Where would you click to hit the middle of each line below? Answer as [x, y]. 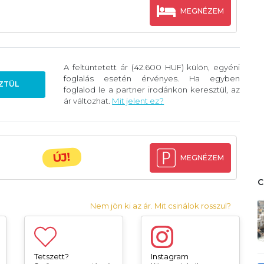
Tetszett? [51, 256]
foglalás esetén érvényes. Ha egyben [152, 79]
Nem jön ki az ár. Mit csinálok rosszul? [161, 205]
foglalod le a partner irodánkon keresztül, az [152, 90]
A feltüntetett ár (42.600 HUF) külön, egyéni [152, 67]
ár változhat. [88, 101]
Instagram [169, 256]
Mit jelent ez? [138, 101]
